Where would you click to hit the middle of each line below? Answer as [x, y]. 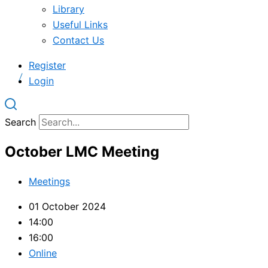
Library [68, 9]
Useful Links [80, 25]
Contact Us [78, 40]
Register [47, 65]
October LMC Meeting [82, 151]
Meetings [49, 181]
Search [20, 122]
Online [43, 253]
